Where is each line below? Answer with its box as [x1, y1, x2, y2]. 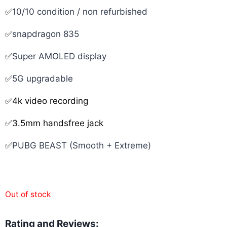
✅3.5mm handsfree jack [5, 118, 103, 129]
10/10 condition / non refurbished [12, 7, 147, 17]
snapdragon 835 [12, 29, 79, 40]
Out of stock [5, 190, 51, 200]
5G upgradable [12, 73, 73, 84]
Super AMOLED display [12, 51, 106, 62]
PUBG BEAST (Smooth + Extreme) [12, 140, 151, 151]
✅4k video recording [5, 96, 88, 106]
